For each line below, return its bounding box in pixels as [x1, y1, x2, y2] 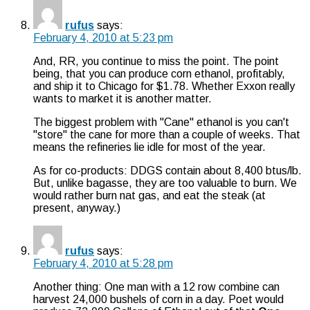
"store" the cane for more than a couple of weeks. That [33, 128, 300, 140]
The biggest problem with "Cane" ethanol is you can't [33, 116, 289, 128]
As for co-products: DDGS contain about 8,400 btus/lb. [33, 164, 302, 176]
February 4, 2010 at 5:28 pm [33, 257, 173, 269]
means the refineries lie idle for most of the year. [33, 140, 266, 153]
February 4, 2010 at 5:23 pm [33, 31, 173, 44]
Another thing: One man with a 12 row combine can [33, 280, 280, 293]
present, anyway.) [33, 201, 120, 214]
